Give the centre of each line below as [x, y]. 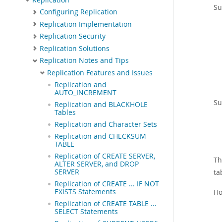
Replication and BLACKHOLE [101, 105]
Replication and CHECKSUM [100, 137]
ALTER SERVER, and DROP [97, 164]
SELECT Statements [86, 212]
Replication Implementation [86, 24]
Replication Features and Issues [100, 73]
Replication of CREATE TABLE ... [106, 204]
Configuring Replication [79, 12]
